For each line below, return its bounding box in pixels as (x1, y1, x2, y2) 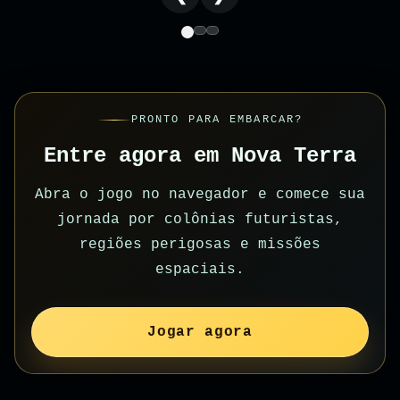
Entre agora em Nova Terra (44, 143, 356, 168)
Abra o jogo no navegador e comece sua (35, 186, 365, 203)
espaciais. (155, 261, 245, 278)
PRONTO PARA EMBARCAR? (130, 112, 304, 126)
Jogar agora (147, 323, 253, 340)
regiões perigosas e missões (79, 236, 321, 253)
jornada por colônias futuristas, (57, 211, 343, 228)
